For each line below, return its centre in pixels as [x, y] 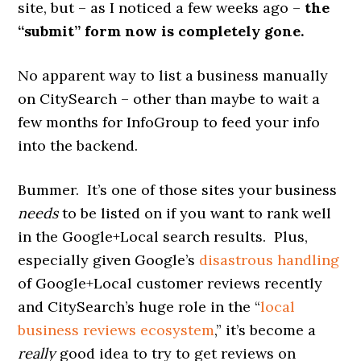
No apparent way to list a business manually [173, 75]
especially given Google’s [109, 259]
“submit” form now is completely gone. [161, 31]
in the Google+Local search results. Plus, [163, 236]
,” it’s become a [266, 330]
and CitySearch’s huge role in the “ [139, 306]
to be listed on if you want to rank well [195, 213]
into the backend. [78, 145]
